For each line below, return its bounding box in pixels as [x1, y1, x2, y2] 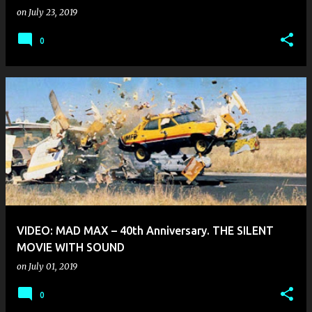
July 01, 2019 [29, 261, 77, 272]
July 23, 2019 [29, 7, 77, 17]
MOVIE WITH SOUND [17, 241, 125, 253]
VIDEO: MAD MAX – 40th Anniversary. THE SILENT [17, 224, 274, 237]
